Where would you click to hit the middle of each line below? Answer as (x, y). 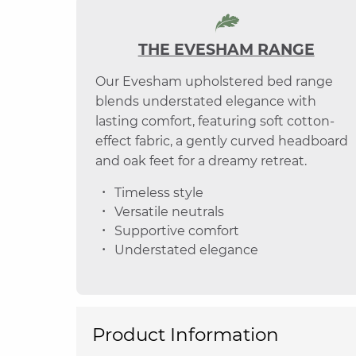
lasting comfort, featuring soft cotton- (215, 121)
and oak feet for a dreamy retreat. (201, 161)
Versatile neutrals (169, 212)
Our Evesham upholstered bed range (214, 81)
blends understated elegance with (206, 101)
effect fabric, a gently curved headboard (222, 141)
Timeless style (159, 193)
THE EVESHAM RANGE (226, 50)
